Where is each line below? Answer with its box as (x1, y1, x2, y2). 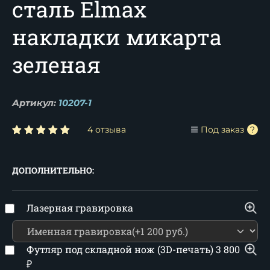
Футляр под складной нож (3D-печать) (27, 243, 216, 256)
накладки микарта (12, 22, 222, 51)
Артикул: (12, 97, 56, 108)
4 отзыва (87, 124, 126, 135)
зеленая (12, 50, 101, 79)
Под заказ (201, 124, 244, 135)
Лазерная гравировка (27, 201, 133, 214)
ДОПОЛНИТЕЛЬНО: (12, 165, 94, 176)
